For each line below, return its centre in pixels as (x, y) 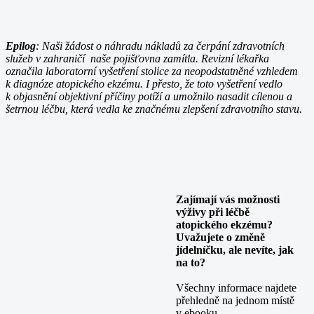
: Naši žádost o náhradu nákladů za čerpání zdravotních (160, 46)
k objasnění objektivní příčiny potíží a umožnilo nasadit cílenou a (149, 96)
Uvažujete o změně (220, 237)
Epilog (21, 46)
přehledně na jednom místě (235, 300)
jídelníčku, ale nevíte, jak (235, 250)
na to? (191, 262)
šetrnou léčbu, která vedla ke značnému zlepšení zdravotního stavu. (154, 109)
